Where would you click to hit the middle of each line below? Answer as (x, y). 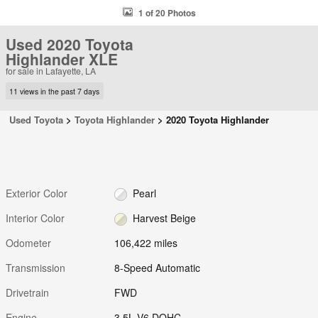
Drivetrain (27, 292)
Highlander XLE (62, 59)
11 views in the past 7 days (55, 91)
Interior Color (35, 218)
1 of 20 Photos (167, 12)
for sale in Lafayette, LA (51, 71)
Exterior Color (37, 193)
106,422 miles (146, 242)
